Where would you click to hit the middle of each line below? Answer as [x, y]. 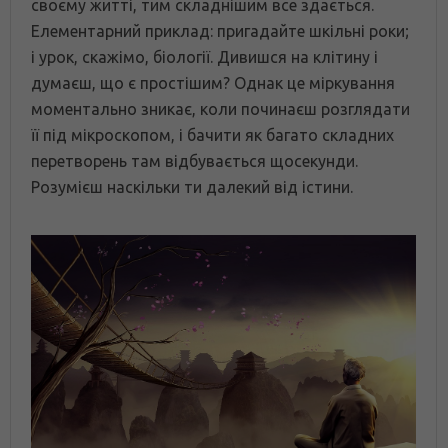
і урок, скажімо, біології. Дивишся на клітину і [204, 56]
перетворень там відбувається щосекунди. [194, 160]
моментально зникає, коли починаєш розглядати [220, 108]
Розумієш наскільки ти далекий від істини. [192, 186]
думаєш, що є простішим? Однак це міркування [213, 82]
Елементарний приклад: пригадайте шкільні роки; [220, 30]
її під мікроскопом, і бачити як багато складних [212, 134]
